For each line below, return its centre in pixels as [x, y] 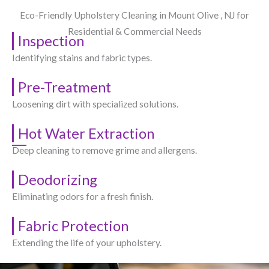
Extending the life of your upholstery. [87, 242]
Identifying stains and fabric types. [82, 57]
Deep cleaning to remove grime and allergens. [104, 150]
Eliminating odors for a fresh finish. [83, 196]
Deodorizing [58, 179]
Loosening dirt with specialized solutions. [95, 104]
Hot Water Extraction [86, 133]
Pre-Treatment [65, 87]
